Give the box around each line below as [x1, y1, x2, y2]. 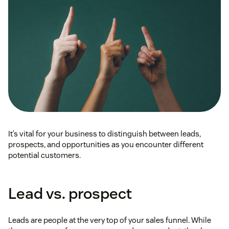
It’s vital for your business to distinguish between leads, [8, 129, 201, 139]
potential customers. [8, 150, 81, 161]
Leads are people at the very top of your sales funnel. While [8, 215, 211, 225]
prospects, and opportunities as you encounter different [8, 140, 203, 150]
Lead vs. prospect [8, 184, 132, 204]
